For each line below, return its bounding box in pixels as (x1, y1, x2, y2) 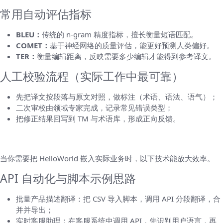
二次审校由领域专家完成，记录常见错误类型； (16, 102, 173, 112)
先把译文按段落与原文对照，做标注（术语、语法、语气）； (16, 91, 218, 102)
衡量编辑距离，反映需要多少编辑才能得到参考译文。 (37, 51, 216, 61)
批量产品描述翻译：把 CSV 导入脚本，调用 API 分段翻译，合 (16, 193, 221, 204)
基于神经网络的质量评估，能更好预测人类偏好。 (50, 40, 214, 50)
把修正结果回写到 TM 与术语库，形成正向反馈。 (16, 113, 180, 123)
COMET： (16, 40, 50, 50)
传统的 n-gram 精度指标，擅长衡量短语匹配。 (42, 29, 198, 39)
